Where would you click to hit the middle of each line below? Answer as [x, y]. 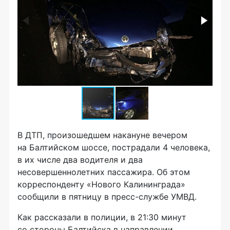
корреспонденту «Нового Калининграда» [101, 184]
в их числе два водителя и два [80, 159]
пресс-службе [140, 196]
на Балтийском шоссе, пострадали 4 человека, [114, 147]
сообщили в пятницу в [64, 196]
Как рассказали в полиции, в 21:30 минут [102, 217]
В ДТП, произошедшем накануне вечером [102, 135]
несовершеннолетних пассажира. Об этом [104, 172]
